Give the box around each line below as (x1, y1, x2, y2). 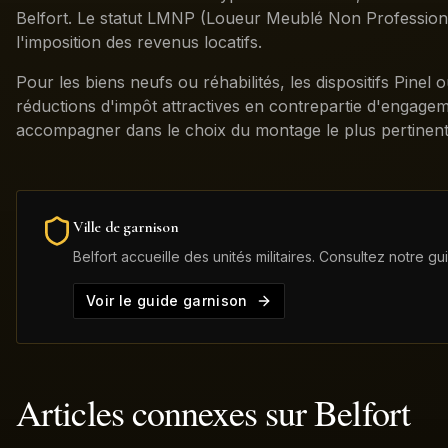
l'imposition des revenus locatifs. (16, 32, 262, 52)
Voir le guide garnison (86, 292, 248, 309)
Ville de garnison (73, 217, 179, 237)
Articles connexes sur (16, 388, 315, 436)
